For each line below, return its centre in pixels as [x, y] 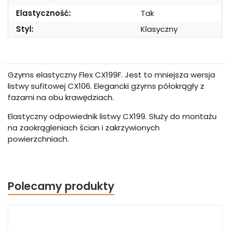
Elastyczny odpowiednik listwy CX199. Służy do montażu [112, 116]
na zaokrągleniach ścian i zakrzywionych [84, 128]
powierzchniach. [38, 139]
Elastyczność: [43, 13]
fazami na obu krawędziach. [61, 97]
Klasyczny [159, 29]
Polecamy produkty [61, 186]
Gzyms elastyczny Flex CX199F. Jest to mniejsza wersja [111, 75]
